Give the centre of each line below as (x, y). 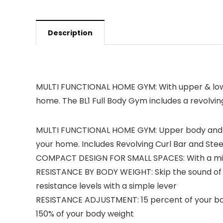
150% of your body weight (85, 214)
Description (70, 33)
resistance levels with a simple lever (106, 186)
